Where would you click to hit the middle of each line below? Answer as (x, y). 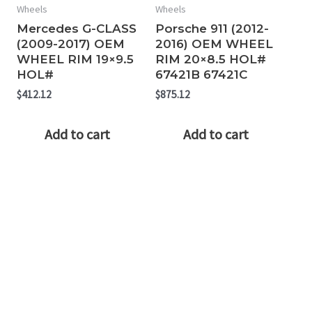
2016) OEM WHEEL (214, 44)
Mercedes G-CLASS (76, 28)
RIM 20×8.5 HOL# (211, 59)
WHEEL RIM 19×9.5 (75, 59)
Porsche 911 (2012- (212, 28)
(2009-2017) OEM (70, 44)
